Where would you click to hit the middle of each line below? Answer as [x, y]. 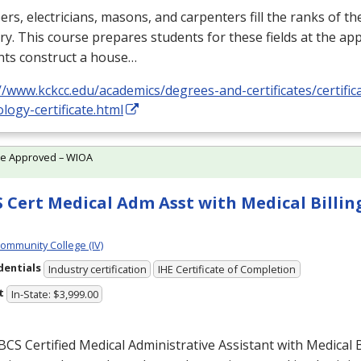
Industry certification [97, 269]
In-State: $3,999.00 [54, 294]
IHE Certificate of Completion [227, 269]
